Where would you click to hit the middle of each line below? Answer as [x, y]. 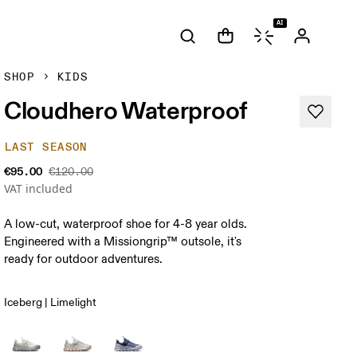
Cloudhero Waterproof [126, 110]
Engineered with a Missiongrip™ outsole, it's [123, 242]
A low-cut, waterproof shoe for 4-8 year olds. [126, 224]
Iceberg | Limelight [51, 302]
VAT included [39, 188]
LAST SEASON [46, 147]
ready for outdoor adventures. [84, 259]
